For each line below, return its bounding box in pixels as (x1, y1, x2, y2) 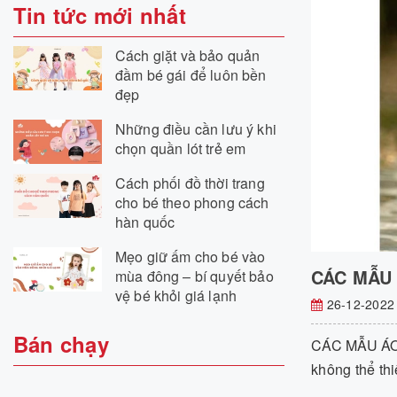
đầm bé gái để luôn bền (115, 64, 267, 85)
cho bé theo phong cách (115, 191, 269, 213)
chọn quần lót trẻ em (115, 137, 246, 159)
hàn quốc (115, 211, 175, 232)
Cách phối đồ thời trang (115, 172, 265, 193)
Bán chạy (13, 328, 109, 359)
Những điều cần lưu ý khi (115, 118, 276, 139)
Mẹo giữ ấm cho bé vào (115, 245, 266, 267)
